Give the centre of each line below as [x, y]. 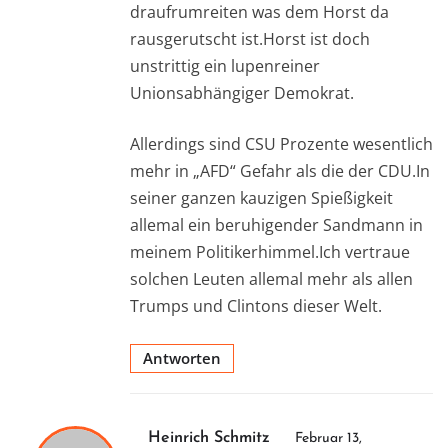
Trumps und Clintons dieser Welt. [256, 306]
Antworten [182, 358]
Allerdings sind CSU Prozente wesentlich [281, 144]
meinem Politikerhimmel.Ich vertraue [270, 252]
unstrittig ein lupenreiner [225, 66]
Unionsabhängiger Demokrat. [242, 93]
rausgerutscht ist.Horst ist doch [250, 39]
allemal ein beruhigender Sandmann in [276, 225]
